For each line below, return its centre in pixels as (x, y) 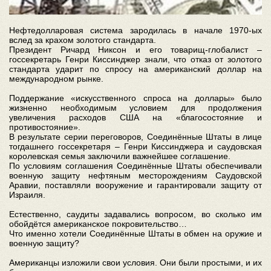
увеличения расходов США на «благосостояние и (135, 117)
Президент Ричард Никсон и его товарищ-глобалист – (135, 49)
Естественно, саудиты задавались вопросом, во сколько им (135, 214)
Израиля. (27, 194)
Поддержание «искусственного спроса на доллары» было (135, 98)
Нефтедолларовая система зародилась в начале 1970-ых (135, 30)
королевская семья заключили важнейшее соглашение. (120, 156)
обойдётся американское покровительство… (98, 224)
